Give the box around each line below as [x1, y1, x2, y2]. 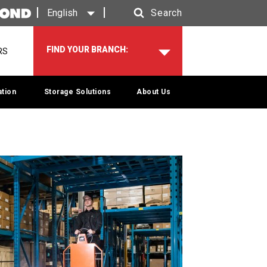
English [47, 7, 77, 18]
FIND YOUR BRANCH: [46, 45, 128, 54]
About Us [136, 88, 170, 96]
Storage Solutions [44, 88, 111, 96]
